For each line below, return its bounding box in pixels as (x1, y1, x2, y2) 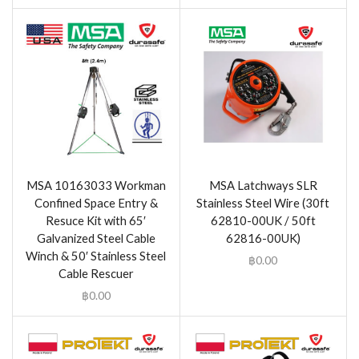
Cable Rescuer (58, 265, 134, 280)
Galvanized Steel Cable (36, 230, 155, 245)
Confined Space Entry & (34, 195, 158, 210)
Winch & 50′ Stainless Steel (26, 248, 167, 263)
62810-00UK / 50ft (210, 212, 316, 228)
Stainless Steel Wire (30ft (196, 195, 330, 210)
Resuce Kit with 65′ (46, 212, 147, 228)
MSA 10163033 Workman (26, 177, 166, 192)
